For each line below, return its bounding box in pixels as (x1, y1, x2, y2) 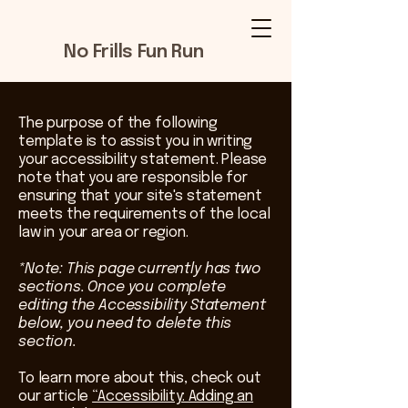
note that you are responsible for (18, 170, 248, 186)
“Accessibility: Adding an (92, 389, 254, 404)
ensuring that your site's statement (18, 189, 262, 204)
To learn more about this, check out (18, 371, 261, 386)
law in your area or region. (18, 225, 189, 240)
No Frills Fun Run (64, 43, 204, 62)
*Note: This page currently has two (18, 261, 261, 277)
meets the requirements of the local (18, 207, 270, 222)
